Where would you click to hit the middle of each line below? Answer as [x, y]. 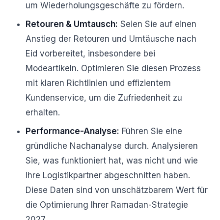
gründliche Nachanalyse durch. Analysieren [112, 146]
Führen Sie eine [151, 131]
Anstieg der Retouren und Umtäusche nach [111, 39]
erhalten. [43, 112]
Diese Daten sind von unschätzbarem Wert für [117, 190]
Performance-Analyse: [72, 131]
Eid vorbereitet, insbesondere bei [90, 54]
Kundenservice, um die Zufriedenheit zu [104, 98]
